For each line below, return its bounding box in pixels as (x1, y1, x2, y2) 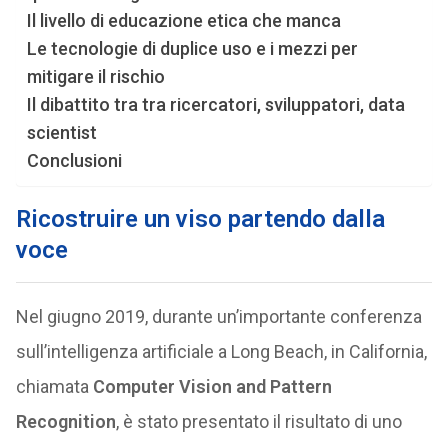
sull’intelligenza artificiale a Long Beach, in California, (15, 341, 427, 362)
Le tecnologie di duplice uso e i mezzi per (26, 38, 358, 59)
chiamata (15, 376, 93, 397)
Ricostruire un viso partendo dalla (15, 205, 385, 233)
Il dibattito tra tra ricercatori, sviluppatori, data (26, 94, 405, 115)
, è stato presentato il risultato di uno (115, 411, 402, 432)
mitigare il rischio (26, 66, 165, 87)
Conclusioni (26, 150, 122, 171)
